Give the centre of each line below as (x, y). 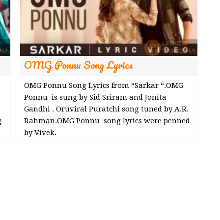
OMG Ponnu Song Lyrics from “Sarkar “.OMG (103, 85)
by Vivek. (40, 132)
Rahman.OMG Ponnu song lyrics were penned (107, 121)
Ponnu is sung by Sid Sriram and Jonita (95, 97)
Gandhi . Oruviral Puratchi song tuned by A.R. (106, 109)
